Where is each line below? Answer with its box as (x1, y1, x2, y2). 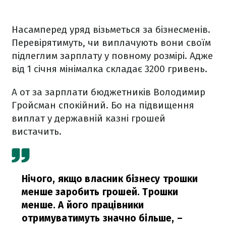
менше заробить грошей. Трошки (22, 186, 179, 198)
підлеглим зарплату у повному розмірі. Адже (12, 50, 213, 62)
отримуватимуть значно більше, (22, 212, 175, 224)
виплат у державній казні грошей (12, 112, 165, 125)
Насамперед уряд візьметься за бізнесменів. (12, 24, 210, 36)
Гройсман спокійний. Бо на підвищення (12, 99, 194, 111)
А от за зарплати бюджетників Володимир (12, 86, 205, 98)
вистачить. (12, 126, 62, 138)
